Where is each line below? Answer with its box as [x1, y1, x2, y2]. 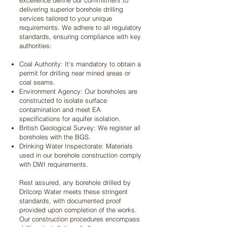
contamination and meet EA [19, 105, 101, 113]
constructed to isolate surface [19, 96, 107, 104]
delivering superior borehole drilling [19, 5, 123, 13]
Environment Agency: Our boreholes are [19, 87, 137, 95]
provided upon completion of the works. [19, 206, 137, 214]
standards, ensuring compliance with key [19, 32, 141, 41]
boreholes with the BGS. [19, 133, 91, 141]
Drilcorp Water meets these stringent [19, 187, 128, 196]
